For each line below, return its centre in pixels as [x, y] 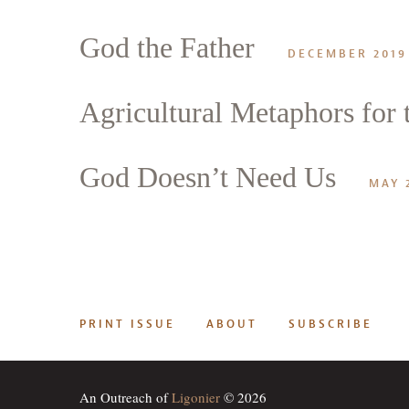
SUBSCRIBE [330, 324]
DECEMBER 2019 [347, 54]
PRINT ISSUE [127, 324]
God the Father [167, 47]
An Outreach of [126, 397]
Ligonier [196, 397]
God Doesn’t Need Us [208, 177]
